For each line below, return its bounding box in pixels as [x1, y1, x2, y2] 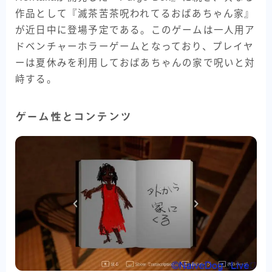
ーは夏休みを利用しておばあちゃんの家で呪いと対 [15, 57, 256, 68]
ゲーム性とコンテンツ [15, 110, 132, 122]
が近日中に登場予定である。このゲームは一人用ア [15, 24, 256, 35]
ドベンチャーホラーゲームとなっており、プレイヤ [15, 41, 254, 52]
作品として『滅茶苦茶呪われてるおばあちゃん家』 [15, 8, 255, 19]
